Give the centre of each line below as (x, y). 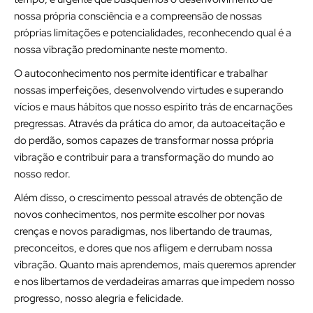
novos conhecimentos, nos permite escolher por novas (139, 214)
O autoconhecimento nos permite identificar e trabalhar (141, 73)
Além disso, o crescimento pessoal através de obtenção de (148, 198)
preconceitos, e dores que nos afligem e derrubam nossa (143, 248)
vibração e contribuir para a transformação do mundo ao (144, 157)
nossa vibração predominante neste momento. (121, 50)
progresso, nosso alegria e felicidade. (99, 298)
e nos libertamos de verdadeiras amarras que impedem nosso (154, 282)
